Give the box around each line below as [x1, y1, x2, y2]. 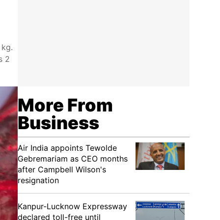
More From [18, 94, 113, 116]
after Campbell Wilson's [18, 165, 106, 174]
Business [18, 112, 99, 134]
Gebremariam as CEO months [18, 154, 128, 164]
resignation [18, 175, 59, 185]
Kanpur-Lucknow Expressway [18, 201, 127, 211]
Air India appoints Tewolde [18, 143, 117, 153]
